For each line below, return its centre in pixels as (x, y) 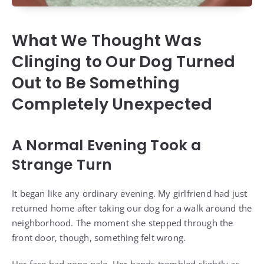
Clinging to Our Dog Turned (124, 62)
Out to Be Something (96, 83)
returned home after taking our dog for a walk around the (132, 208)
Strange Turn (62, 165)
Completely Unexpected (112, 104)
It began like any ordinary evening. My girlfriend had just (130, 194)
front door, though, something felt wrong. (99, 238)
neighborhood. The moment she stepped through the (123, 223)
